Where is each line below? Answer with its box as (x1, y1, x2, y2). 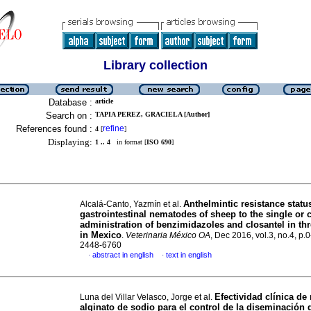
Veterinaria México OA (126, 230, 210, 240)
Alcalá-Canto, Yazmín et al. (80, 199, 183, 209)
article (95, 97, 113, 105)
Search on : (46, 110, 92, 121)
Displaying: (48, 137, 92, 147)
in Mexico (80, 230, 121, 240)
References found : (16, 124, 92, 134)
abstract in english (92, 251, 153, 259)
